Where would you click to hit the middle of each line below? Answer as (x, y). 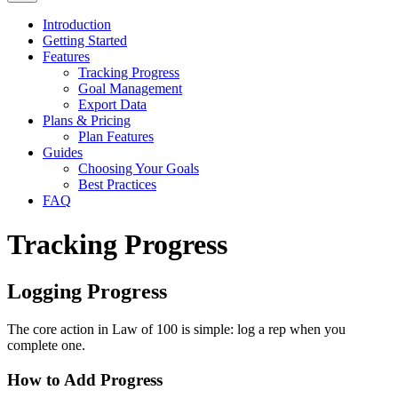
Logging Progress (87, 292)
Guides (63, 153)
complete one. (46, 346)
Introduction (77, 25)
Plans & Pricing (87, 121)
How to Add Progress (85, 379)
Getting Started (85, 41)
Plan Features (116, 137)
